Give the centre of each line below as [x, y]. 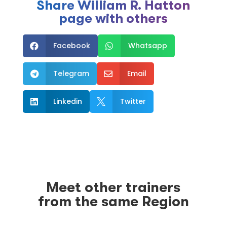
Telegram [71, 74]
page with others [113, 19]
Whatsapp [147, 46]
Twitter [133, 102]
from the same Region [113, 201]
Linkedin [67, 102]
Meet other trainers [113, 187]
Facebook [71, 46]
